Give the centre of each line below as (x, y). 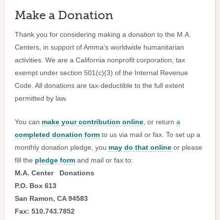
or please (187, 148)
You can (28, 122)
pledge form (55, 160)
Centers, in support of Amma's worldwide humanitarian (99, 47)
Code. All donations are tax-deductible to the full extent (99, 86)
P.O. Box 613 (38, 186)
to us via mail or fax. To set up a (150, 135)
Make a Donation (64, 15)
